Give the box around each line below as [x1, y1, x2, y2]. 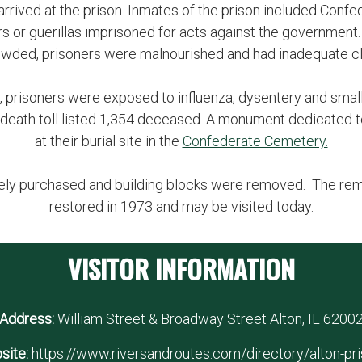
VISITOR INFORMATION [67, 250, 295, 288]
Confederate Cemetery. [182, 133, 328, 149]
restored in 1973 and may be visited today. [48, 198, 314, 215]
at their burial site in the [34, 133, 183, 149]
